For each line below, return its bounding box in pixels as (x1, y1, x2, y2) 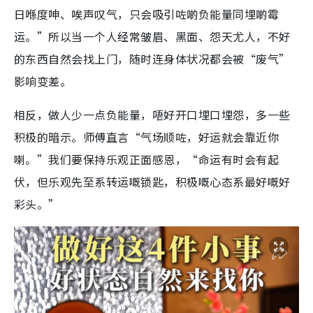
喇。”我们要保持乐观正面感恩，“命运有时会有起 (14, 151, 279, 168)
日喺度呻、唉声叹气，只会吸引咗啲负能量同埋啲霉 (14, 6, 279, 23)
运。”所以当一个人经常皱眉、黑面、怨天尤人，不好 (14, 28, 291, 45)
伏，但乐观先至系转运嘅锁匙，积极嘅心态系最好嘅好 (14, 173, 291, 191)
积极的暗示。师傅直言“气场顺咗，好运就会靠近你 (14, 129, 279, 146)
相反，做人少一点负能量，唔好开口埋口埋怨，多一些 (14, 106, 291, 124)
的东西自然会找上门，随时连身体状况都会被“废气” (14, 50, 291, 68)
